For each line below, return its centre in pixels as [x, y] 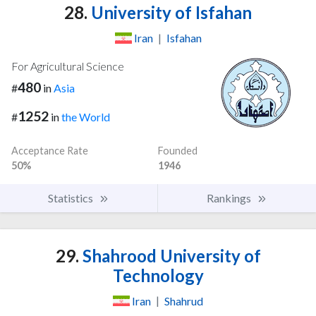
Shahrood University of [170, 255]
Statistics [72, 197]
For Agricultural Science [68, 66]
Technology [158, 275]
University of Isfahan [170, 12]
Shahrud [184, 300]
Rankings [230, 197]
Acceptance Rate [50, 150]
